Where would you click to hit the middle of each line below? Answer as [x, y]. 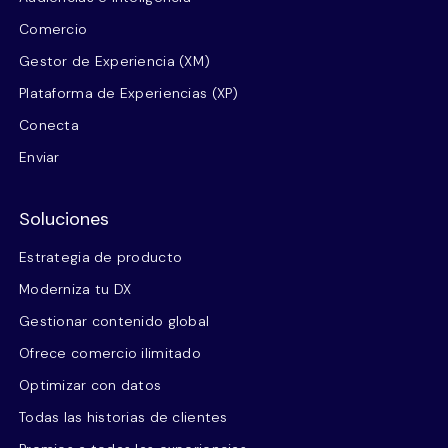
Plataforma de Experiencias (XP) [129, 92]
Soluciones [64, 218]
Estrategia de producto [101, 256]
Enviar [39, 156]
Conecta [49, 124]
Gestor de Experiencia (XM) [115, 60]
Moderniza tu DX [75, 288]
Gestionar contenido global [114, 320]
